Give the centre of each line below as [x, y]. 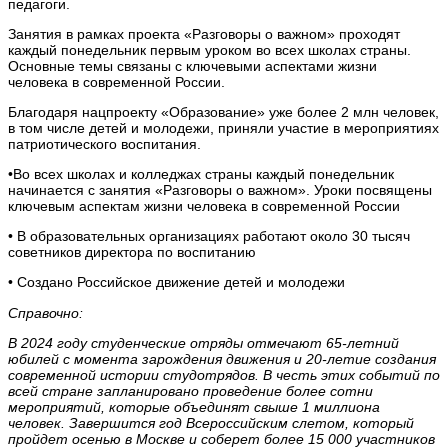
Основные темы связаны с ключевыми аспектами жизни [192, 66]
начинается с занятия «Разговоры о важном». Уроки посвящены [220, 190]
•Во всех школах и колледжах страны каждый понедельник [201, 174]
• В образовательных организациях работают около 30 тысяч [209, 236]
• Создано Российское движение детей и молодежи [176, 282]
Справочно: [45, 312]
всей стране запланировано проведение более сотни [190, 390]
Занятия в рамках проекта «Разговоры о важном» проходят [204, 34]
